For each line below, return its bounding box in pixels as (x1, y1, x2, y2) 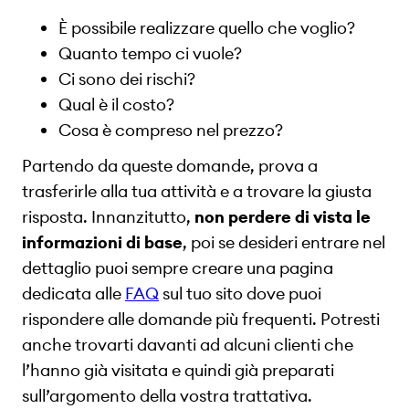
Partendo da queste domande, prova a (22, 155, 318, 177)
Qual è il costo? (58, 94, 174, 116)
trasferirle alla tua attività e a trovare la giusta (22, 181, 372, 203)
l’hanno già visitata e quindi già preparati (22, 360, 334, 382)
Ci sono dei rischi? (58, 68, 195, 90)
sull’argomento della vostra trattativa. (22, 385, 312, 407)
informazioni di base (22, 232, 183, 254)
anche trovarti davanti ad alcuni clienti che (22, 334, 353, 356)
